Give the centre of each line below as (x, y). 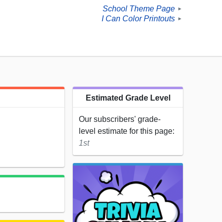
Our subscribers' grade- (120, 119)
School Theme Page (139, 9)
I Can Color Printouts (138, 19)
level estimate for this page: (127, 131)
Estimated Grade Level (128, 98)
